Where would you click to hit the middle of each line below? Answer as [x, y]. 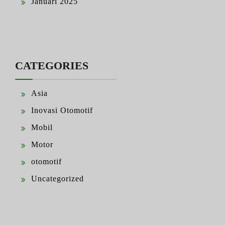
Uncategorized [58, 179]
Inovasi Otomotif [62, 110]
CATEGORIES [52, 66]
